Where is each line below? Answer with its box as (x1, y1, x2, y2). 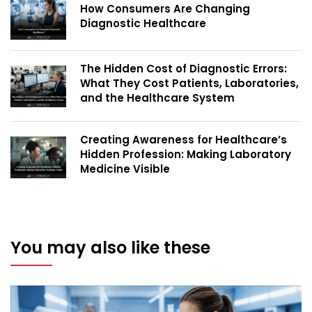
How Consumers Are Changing (80, 1, 250, 17)
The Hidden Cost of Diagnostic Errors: (80, 61, 287, 77)
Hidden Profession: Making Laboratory (80, 147, 291, 162)
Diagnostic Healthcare (80, 16, 206, 31)
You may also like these (10, 236, 210, 260)
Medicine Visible (80, 162, 170, 177)
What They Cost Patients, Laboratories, (80, 76, 299, 91)
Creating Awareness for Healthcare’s (80, 132, 287, 148)
